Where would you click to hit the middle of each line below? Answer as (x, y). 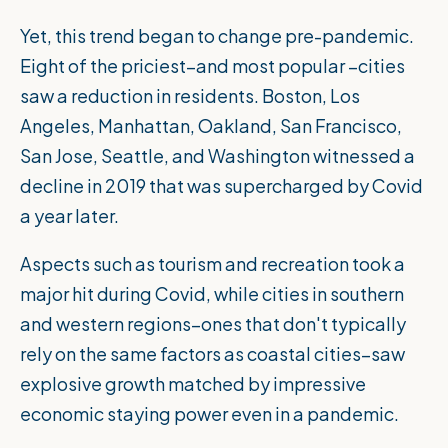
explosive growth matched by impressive (193, 384)
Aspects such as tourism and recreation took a (212, 264)
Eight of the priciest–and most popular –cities (212, 66)
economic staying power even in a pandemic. (211, 414)
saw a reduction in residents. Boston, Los (190, 96)
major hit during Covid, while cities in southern (212, 294)
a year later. (71, 216)
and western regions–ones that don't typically (213, 324)
